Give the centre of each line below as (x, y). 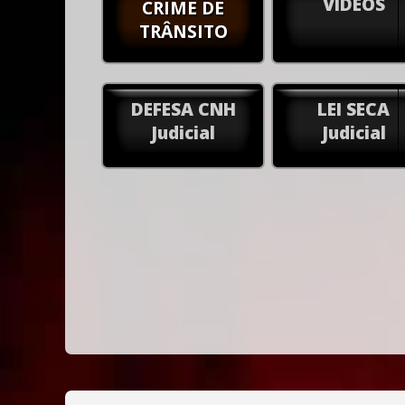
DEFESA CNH (183, 109)
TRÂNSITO (183, 31)
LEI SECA (354, 109)
